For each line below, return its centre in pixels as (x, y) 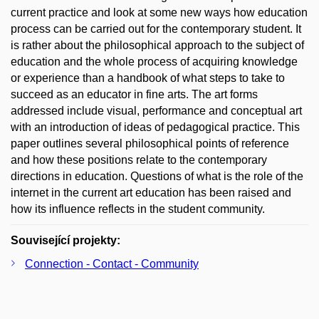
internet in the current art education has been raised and (151, 193)
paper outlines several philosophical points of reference (150, 143)
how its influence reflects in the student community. (138, 209)
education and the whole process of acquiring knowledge (154, 62)
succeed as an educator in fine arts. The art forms (134, 94)
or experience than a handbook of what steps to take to (148, 78)
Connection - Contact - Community (112, 264)
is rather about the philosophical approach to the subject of (157, 45)
